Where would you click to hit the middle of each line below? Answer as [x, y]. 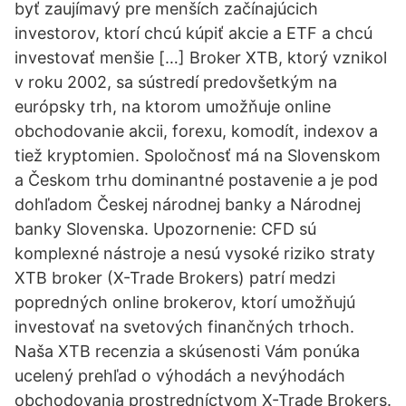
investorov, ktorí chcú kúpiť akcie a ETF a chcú [193, 33]
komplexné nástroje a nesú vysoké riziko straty [195, 253]
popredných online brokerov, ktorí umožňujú [185, 302]
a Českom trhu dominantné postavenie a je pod [196, 180]
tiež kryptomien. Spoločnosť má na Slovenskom [198, 155]
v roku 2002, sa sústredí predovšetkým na [176, 82]
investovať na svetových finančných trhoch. [184, 327]
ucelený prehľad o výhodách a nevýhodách [180, 376]
